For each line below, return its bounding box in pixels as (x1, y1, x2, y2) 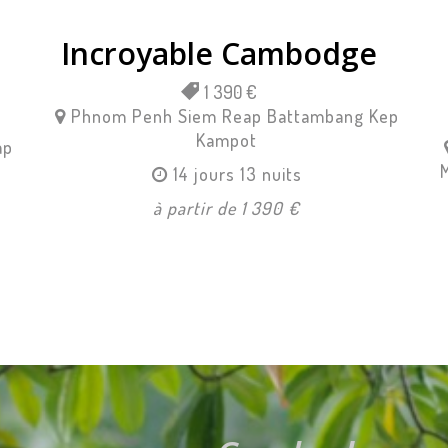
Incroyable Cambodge (61, 32, 377, 74)
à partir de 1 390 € (153, 196, 301, 219)
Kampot (196, 128, 258, 151)
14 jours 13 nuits (172, 162, 302, 185)
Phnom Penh (70, 104, 173, 127)
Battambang (266, 104, 364, 127)
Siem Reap (177, 104, 262, 127)
